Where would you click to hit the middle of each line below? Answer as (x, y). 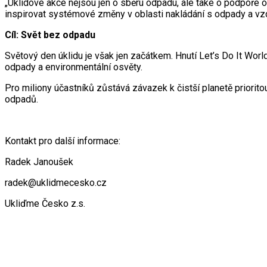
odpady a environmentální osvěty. (74, 67)
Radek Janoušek (39, 162)
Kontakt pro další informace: (63, 141)
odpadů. (21, 100)
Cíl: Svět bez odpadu (50, 35)
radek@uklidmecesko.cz (56, 183)
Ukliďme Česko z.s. (45, 204)
